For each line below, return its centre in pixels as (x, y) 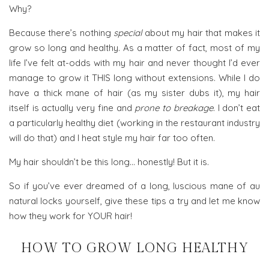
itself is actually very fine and (72, 108)
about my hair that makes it (201, 33)
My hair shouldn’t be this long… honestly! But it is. (109, 162)
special (128, 33)
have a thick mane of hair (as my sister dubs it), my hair (134, 93)
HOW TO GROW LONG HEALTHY (134, 248)
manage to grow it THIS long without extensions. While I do (134, 78)
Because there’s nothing (62, 33)
